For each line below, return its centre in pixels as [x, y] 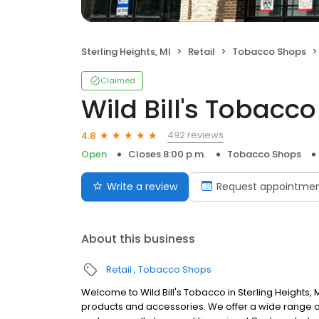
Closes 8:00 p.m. [167, 154]
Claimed [118, 80]
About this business [138, 239]
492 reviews [195, 135]
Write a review [142, 187]
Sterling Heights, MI [126, 52]
